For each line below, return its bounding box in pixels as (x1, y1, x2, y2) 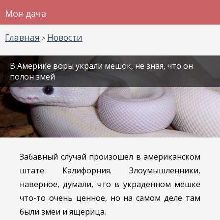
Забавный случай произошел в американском (20, 151, 200, 163)
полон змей (10, 71, 55, 82)
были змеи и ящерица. (20, 206, 106, 218)
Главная (5, 32, 40, 43)
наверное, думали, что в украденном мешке (20, 179, 200, 190)
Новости (47, 32, 82, 43)
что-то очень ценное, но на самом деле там (20, 192, 200, 204)
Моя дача (5, 7, 46, 19)
